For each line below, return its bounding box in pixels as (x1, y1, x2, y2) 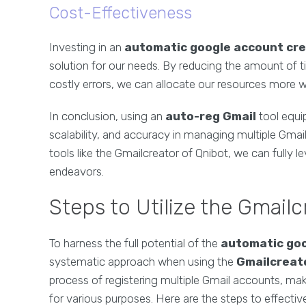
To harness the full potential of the (49, 236, 221, 251)
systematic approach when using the (49, 255, 236, 269)
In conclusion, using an (49, 109, 165, 124)
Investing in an (49, 40, 124, 55)
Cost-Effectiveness (49, 3, 192, 23)
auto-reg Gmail (165, 109, 256, 124)
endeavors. (49, 165, 104, 179)
